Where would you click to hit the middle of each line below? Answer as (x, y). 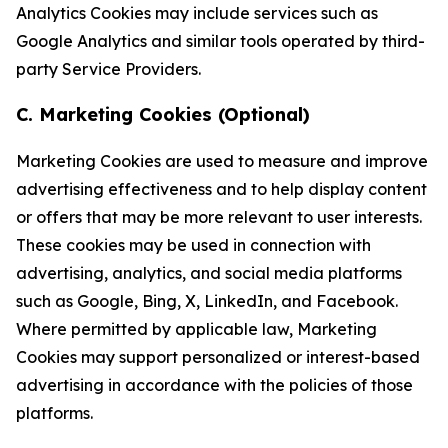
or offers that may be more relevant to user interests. (219, 217)
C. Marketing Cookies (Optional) (163, 114)
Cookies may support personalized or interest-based (218, 357)
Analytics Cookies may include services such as (197, 13)
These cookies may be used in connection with (193, 245)
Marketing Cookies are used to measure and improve (222, 161)
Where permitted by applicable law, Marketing (196, 329)
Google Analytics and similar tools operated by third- (220, 41)
